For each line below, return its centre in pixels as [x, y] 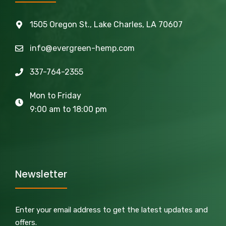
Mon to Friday [55, 96]
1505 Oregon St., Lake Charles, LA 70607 [106, 25]
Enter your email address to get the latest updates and [111, 210]
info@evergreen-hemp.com [82, 48]
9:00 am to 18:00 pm [68, 109]
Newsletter [41, 175]
